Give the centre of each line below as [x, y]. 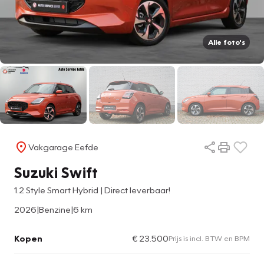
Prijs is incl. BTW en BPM [209, 238]
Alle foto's [226, 42]
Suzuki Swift [56, 172]
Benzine [55, 209]
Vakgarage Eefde [63, 147]
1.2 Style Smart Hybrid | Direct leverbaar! [92, 189]
